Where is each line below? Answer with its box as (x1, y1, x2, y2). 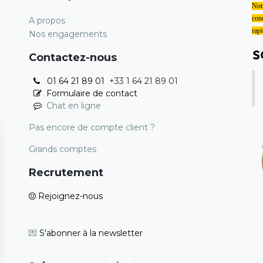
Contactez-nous (29, 50, 117, 64)
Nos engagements (29, 28, 107, 39)
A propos (29, 15, 65, 26)
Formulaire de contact (44, 87, 137, 99)
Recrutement (29, 166, 103, 179)
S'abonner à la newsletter (39, 227, 143, 238)
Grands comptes (29, 143, 96, 154)
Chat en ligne (46, 100, 101, 111)
